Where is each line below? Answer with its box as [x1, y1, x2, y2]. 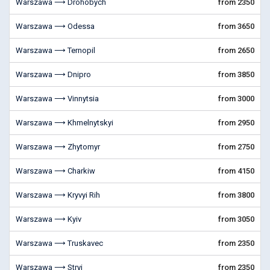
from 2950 [218, 118, 254, 127]
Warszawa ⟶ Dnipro [16, 70, 91, 79]
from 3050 [218, 215, 254, 224]
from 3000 [218, 94, 254, 103]
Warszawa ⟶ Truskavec [16, 239, 103, 248]
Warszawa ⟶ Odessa [16, 22, 95, 31]
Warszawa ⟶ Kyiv [16, 215, 81, 224]
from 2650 [218, 46, 254, 55]
